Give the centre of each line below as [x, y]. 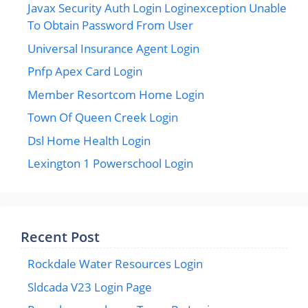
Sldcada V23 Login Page [90, 287]
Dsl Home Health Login [89, 140]
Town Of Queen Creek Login [103, 117]
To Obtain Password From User [110, 25]
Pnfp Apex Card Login [85, 71]
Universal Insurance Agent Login [113, 48]
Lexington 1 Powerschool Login [110, 163]
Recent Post [60, 237]
